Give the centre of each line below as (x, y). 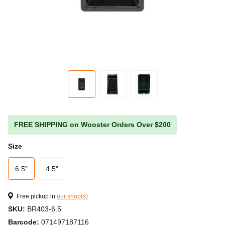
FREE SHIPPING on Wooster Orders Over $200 (92, 125)
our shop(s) (72, 196)
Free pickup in (36, 196)
